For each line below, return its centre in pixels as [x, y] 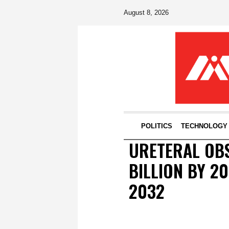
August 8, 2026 [146, 13]
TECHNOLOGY [204, 126]
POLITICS [156, 126]
